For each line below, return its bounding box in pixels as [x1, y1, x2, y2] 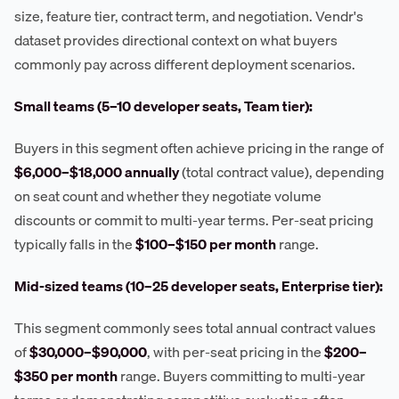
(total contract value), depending [179, 160, 384, 184]
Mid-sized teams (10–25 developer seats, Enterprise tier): [14, 274, 383, 298]
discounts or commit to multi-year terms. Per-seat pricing [14, 208, 373, 232]
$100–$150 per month [135, 232, 276, 256]
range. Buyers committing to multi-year [118, 364, 365, 388]
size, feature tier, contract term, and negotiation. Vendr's [14, 4, 363, 28]
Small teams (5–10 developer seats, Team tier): [14, 94, 313, 118]
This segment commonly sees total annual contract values [14, 316, 376, 340]
